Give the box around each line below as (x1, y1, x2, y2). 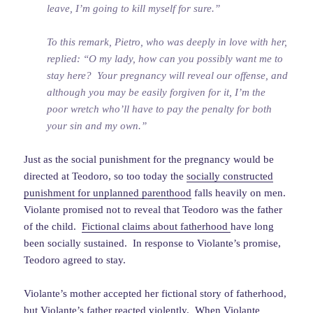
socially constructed (187, 170, 274, 182)
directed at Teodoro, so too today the (24, 170, 187, 182)
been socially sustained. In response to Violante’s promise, (24, 238, 282, 249)
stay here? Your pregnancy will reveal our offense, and (47, 70, 289, 82)
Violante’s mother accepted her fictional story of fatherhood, (24, 288, 287, 300)
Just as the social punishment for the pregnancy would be (24, 154, 275, 166)
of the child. (24, 221, 82, 233)
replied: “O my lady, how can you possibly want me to (47, 53, 284, 65)
